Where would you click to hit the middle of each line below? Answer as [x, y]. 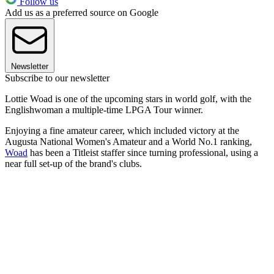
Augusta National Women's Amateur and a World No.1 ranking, [128, 142]
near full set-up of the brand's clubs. [73, 164]
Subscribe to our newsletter [57, 78]
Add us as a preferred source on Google [82, 13]
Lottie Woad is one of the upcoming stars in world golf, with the [128, 99]
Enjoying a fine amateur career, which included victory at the [122, 131]
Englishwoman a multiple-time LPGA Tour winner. [104, 110]
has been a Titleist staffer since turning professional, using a [143, 153]
